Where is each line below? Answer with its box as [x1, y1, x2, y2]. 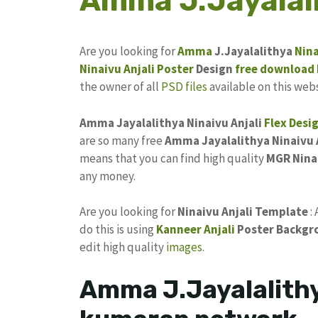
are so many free [79, 132, 163, 148]
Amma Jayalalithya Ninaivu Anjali [79, 114, 264, 131]
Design [194, 61, 235, 77]
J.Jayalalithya [212, 43, 295, 60]
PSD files [161, 79, 207, 95]
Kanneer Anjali [156, 221, 235, 238]
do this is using [79, 221, 156, 238]
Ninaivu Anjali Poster [79, 61, 194, 77]
